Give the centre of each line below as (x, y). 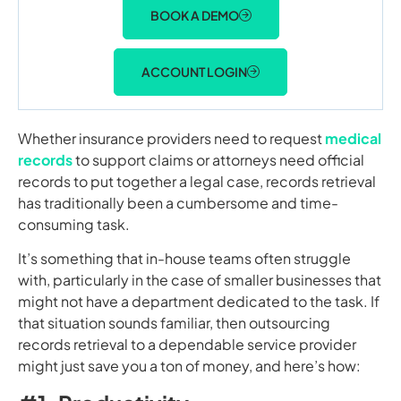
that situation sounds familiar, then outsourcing (174, 323)
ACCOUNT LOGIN (194, 72)
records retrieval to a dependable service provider (187, 345)
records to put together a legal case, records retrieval (197, 181)
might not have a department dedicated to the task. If (199, 302)
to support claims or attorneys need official (218, 160)
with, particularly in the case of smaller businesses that (200, 280)
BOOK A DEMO (194, 15)
